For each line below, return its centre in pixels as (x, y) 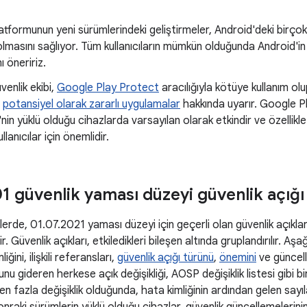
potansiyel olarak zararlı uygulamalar (91, 104)
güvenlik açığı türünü (165, 258)
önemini (238, 258)
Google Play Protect (108, 88)
